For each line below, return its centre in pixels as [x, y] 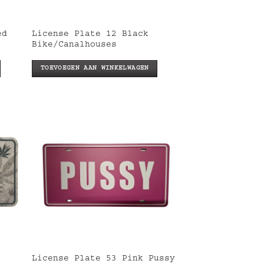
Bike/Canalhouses [75, 45]
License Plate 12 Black [90, 34]
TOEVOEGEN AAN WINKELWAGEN [95, 68]
